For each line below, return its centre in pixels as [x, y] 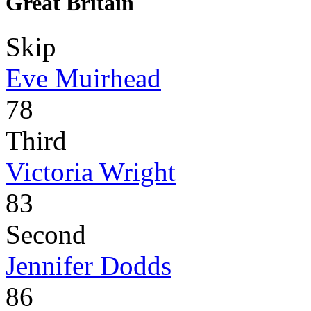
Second [46, 234]
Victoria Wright [91, 171]
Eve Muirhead [83, 78]
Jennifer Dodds [89, 265]
